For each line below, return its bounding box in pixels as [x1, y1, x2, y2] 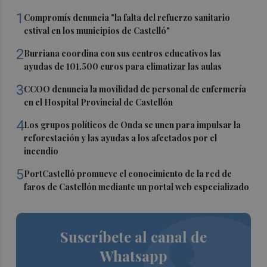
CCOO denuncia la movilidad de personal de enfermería [24, 83, 247, 95]
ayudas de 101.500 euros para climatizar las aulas [24, 60, 222, 72]
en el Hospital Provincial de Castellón [24, 96, 173, 108]
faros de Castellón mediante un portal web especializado [24, 181, 250, 193]
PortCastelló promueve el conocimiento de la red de [24, 167, 232, 179]
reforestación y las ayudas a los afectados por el [24, 132, 218, 144]
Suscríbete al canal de [60, 226, 207, 246]
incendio [24, 145, 59, 157]
